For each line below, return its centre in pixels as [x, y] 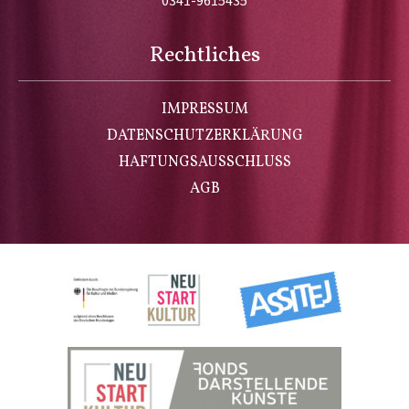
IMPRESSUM [204, 110]
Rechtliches [204, 56]
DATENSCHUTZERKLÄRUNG [204, 136]
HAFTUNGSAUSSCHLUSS [204, 163]
